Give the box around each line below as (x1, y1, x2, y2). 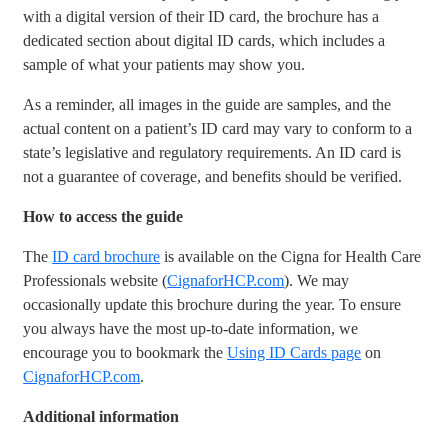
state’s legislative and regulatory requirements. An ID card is (23, 143, 402, 161)
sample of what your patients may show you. (23, 55, 306, 73)
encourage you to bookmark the (23, 343, 228, 361)
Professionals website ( (23, 271, 168, 289)
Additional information (23, 407, 180, 425)
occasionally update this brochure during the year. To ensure (23, 295, 402, 313)
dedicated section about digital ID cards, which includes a (23, 31, 386, 49)
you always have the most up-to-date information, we (23, 319, 359, 337)
